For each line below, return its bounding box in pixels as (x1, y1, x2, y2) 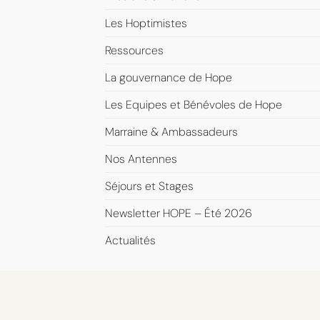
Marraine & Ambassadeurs (105, 124, 238, 140)
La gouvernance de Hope (105, 70, 232, 86)
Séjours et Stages (105, 179, 194, 194)
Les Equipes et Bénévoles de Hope (105, 97, 282, 113)
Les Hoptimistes (105, 16, 187, 31)
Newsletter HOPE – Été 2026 (105, 206, 252, 221)
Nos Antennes (105, 151, 177, 167)
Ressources (105, 43, 164, 59)
